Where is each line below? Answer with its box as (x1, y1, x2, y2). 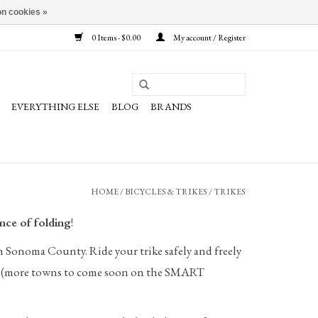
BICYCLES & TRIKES (125, 186, 207, 197)
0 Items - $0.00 (90, 32, 142, 43)
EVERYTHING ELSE (11, 100, 99, 113)
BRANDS (150, 100, 192, 113)
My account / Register (172, 32, 246, 43)
